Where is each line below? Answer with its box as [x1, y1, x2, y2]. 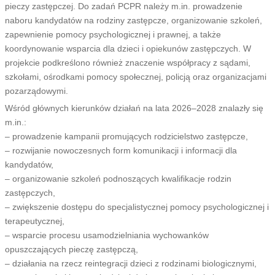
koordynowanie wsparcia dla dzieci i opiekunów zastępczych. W [4, 43, 251, 53]
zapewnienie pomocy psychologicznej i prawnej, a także [4, 29, 221, 39]
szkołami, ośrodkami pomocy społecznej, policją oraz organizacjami [4, 71, 266, 82]
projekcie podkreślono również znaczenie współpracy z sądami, [4, 57, 250, 68]
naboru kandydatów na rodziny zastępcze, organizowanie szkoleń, [4, 15, 262, 25]
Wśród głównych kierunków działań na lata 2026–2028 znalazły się [4, 103, 263, 113]
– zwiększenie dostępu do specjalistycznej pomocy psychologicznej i [4, 201, 269, 212]
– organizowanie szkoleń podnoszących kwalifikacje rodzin [4, 173, 231, 184]
